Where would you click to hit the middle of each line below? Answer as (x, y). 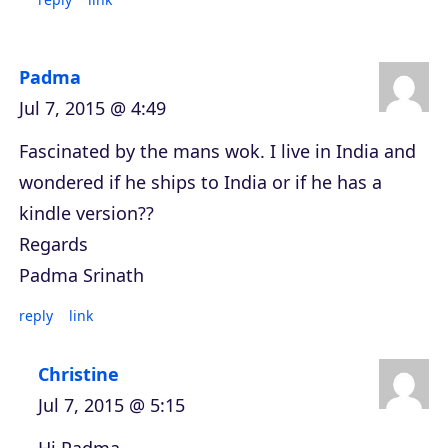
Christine (78, 373)
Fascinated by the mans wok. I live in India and (217, 150)
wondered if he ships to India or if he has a (200, 181)
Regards (53, 243)
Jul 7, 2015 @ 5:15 (111, 404)
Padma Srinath (81, 274)
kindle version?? (86, 212)
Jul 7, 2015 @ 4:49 (92, 107)
